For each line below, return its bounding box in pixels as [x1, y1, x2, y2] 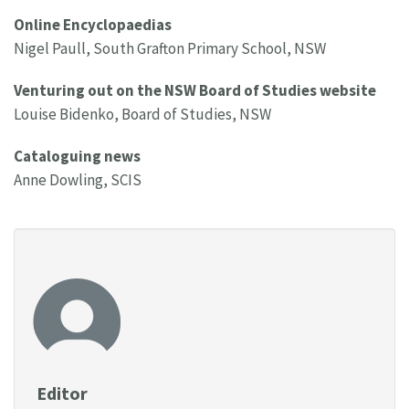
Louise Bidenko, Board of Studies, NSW [14, 104, 271, 125]
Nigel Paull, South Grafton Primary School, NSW [14, 38, 326, 59]
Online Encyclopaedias [14, 15, 172, 36]
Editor [37, 382, 88, 405]
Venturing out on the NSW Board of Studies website [14, 80, 376, 101]
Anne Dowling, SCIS [14, 170, 142, 191]
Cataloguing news [14, 146, 141, 167]
